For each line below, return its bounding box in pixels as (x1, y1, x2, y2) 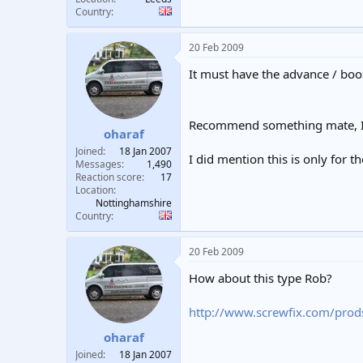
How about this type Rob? (189, 269, 332, 286)
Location (75, 182, 113, 197)
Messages (75, 156, 122, 171)
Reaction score (75, 169, 142, 184)
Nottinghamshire (96, 195, 172, 210)
